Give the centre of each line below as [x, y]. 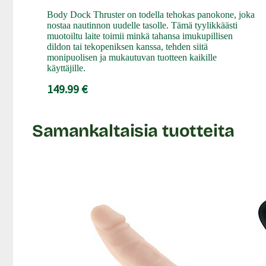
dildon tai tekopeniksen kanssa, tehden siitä [127, 47]
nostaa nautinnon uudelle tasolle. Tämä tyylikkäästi [142, 26]
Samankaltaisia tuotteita [133, 131]
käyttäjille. [66, 68]
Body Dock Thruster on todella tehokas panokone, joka [151, 15]
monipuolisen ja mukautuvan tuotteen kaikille [132, 58]
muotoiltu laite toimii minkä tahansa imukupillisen [140, 36]
